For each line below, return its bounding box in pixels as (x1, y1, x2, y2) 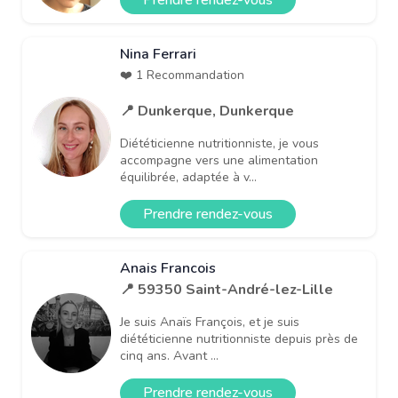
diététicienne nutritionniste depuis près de (120, 330, 358, 347)
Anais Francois (120, 258, 216, 278)
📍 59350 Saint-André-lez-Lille (120, 279, 333, 299)
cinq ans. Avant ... (120, 346, 219, 364)
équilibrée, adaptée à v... (120, 168, 257, 186)
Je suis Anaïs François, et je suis (120, 313, 299, 330)
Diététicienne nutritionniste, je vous (120, 134, 319, 152)
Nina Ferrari (120, 44, 196, 64)
